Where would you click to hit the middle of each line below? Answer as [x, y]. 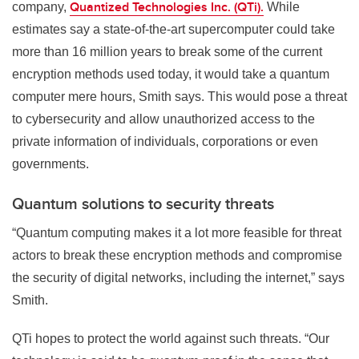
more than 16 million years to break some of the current [167, 51]
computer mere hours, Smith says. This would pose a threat [179, 96]
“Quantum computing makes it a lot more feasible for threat [177, 232]
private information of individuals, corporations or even [165, 141]
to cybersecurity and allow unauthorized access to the [163, 119]
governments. [50, 163]
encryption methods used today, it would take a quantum [171, 74]
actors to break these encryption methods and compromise [177, 255]
